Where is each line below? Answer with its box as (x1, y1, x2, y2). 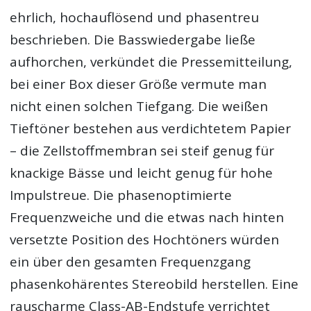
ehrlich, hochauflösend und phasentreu (10, 8, 260, 26)
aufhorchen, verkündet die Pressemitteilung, (10, 53, 293, 71)
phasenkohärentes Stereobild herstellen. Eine (10, 275, 299, 293)
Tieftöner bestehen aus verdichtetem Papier (10, 119, 292, 137)
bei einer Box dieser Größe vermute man (10, 75, 267, 93)
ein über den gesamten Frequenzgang (10, 253, 251, 271)
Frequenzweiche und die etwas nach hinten (10, 208, 285, 226)
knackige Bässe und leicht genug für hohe (10, 164, 274, 182)
